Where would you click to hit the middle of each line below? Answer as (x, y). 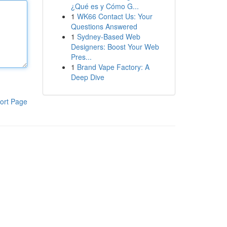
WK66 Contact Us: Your (115, 16)
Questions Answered (104, 26)
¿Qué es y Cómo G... (105, 6)
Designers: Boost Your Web (115, 47)
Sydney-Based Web (108, 36)
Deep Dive (87, 77)
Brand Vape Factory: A (113, 67)
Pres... (81, 57)
